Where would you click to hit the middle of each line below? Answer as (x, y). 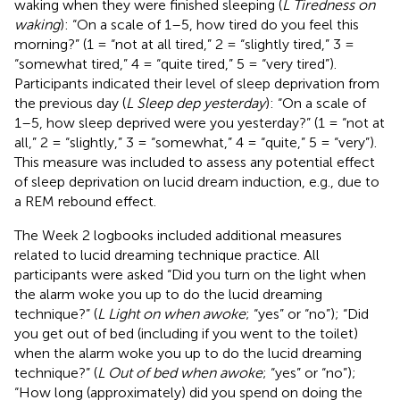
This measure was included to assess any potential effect (195, 162)
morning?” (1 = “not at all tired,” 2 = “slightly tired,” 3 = (184, 44)
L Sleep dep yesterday (196, 103)
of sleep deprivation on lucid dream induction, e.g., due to (197, 181)
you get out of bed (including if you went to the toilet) (186, 333)
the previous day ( (70, 103)
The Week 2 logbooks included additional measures (178, 235)
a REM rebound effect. (85, 201)
